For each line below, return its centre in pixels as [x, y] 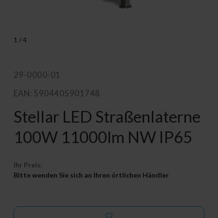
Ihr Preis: [28, 164]
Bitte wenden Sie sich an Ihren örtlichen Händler [91, 175]
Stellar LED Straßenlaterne [107, 116]
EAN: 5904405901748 [57, 93]
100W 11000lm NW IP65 [103, 136]
